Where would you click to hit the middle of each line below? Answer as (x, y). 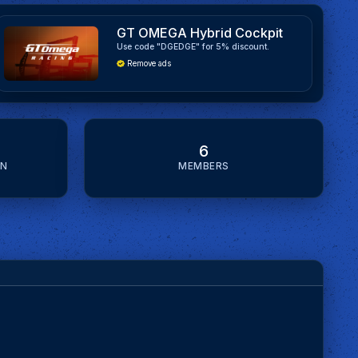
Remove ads (147, 64)
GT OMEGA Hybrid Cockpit (199, 33)
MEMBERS (204, 166)
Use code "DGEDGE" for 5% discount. (193, 47)
